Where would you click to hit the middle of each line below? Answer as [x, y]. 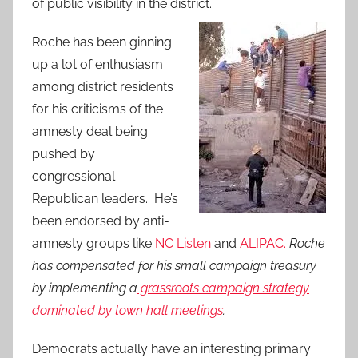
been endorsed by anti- [101, 221]
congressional [74, 177]
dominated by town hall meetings [127, 311]
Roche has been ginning [102, 42]
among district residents [103, 87]
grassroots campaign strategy [223, 288]
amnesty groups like [93, 244]
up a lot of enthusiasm [97, 65]
